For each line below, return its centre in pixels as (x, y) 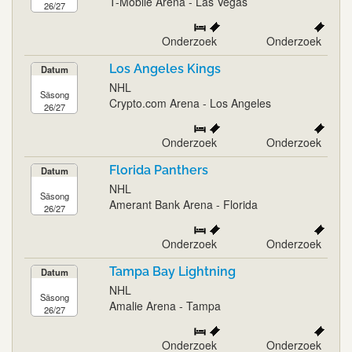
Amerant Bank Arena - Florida (183, 205)
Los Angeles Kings (165, 69)
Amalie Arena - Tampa (165, 306)
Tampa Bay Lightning (172, 272)
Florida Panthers (159, 170)
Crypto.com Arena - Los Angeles (190, 103)
